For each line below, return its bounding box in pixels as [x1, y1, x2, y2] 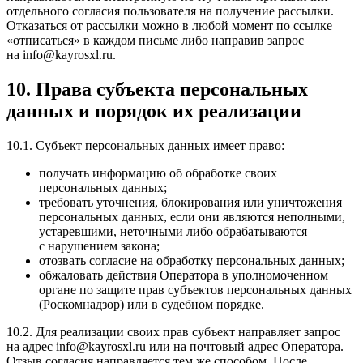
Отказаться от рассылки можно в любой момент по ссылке [6, 19, 332, 33]
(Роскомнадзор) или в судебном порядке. [39, 297, 264, 312]
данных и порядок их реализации [6, 100, 301, 122]
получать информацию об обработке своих [39, 166, 277, 181]
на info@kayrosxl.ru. [6, 48, 116, 62]
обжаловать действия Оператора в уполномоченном [39, 268, 328, 283]
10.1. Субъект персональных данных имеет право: [6, 139, 284, 153]
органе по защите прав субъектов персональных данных [39, 283, 352, 297]
